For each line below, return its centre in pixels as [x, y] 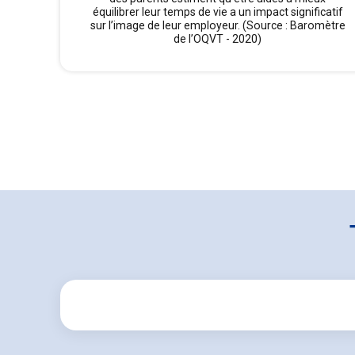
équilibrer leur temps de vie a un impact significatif [218, 12]
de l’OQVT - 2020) [218, 39]
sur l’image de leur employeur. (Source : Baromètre [218, 26]
